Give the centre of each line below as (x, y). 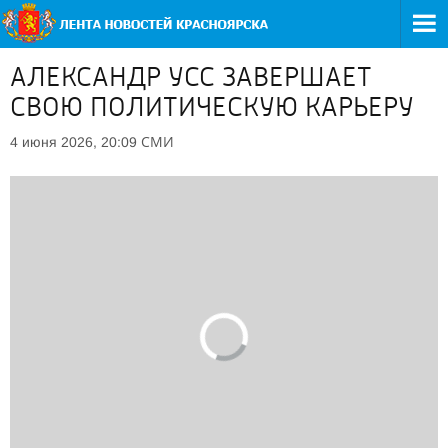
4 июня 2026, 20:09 (73, 142)
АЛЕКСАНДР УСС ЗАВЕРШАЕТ (191, 77)
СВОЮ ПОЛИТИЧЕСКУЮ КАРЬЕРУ (212, 107)
